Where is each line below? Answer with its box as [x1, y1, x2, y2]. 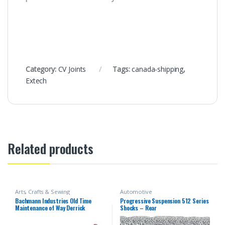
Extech [26, 75, 47, 85]
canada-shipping [132, 64, 184, 74]
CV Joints [58, 64, 86, 74]
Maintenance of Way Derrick [15, 203, 85, 212]
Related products [8, 139, 93, 158]
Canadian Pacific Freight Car [15, 210, 87, 219]
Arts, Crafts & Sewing [15, 187, 70, 195]
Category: [26, 64, 58, 74]
